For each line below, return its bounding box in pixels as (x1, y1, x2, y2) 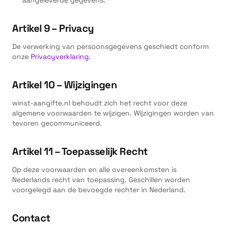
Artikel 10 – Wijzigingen (12, 78, 117, 91)
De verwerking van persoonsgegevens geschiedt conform (12, 42, 209, 51)
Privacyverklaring (31, 52, 89, 61)
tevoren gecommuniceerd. (12, 119, 102, 128)
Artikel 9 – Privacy (12, 22, 94, 35)
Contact (12, 211, 50, 224)
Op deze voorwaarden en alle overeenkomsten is (12, 165, 177, 174)
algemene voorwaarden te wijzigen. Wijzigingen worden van (12, 108, 214, 118)
